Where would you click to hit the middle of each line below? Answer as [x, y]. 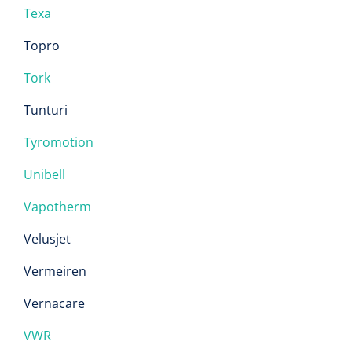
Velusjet [47, 239]
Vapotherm [57, 207]
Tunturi [46, 110]
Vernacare [54, 303]
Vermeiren [55, 271]
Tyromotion [59, 142]
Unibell [44, 174]
